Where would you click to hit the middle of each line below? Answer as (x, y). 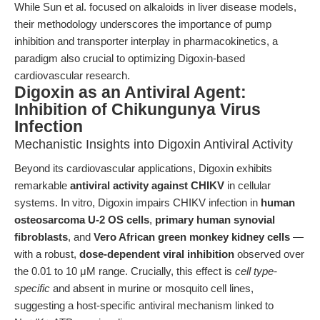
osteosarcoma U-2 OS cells (82, 220)
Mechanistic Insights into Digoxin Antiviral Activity (154, 144)
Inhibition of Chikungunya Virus (137, 110)
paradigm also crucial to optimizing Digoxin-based (130, 58)
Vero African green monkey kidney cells (192, 237)
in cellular (247, 185)
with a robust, (47, 254)
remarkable (42, 185)
